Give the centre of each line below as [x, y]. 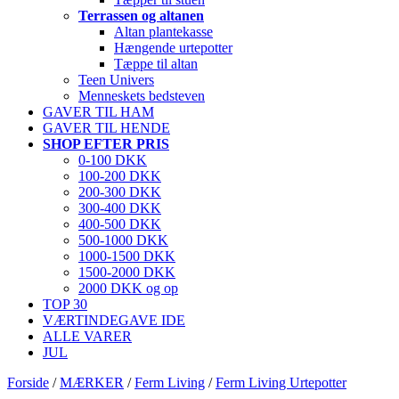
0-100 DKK [113, 160]
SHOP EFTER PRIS [106, 144]
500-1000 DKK [123, 240]
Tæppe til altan [156, 64]
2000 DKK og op [128, 288]
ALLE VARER [87, 336]
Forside [28, 383]
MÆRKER [92, 383]
